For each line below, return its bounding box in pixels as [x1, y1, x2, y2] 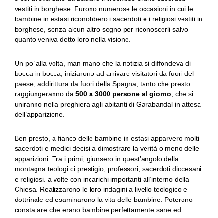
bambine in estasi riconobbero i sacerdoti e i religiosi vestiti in [15, 15, 202, 23]
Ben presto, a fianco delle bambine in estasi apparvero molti [15, 134, 199, 142]
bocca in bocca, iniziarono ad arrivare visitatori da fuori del [15, 70, 194, 77]
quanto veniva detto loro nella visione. [15, 36, 131, 43]
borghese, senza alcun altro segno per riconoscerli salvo [15, 25, 188, 33]
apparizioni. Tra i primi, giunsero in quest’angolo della [15, 155, 179, 163]
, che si [171, 90, 193, 98]
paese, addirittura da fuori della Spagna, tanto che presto [15, 80, 190, 88]
